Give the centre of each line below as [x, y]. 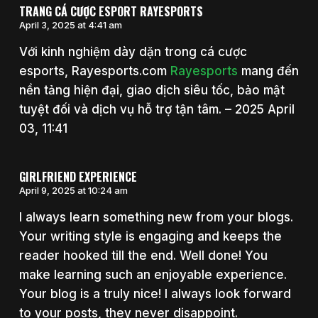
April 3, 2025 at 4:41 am [70, 24]
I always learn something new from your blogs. [156, 218]
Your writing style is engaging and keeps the [150, 237]
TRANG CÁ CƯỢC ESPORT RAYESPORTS [111, 11]
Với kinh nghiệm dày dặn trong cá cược [133, 51]
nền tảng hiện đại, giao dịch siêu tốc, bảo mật [152, 90]
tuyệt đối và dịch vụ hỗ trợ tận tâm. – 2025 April [157, 109]
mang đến [268, 71]
